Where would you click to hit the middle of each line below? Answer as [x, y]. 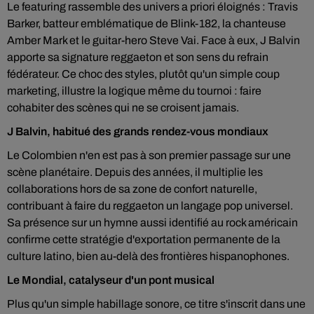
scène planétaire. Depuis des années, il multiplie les [135, 172]
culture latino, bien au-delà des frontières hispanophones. [148, 256]
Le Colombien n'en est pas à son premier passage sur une [149, 155]
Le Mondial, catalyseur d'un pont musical [111, 280]
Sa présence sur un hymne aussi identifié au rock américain [152, 223]
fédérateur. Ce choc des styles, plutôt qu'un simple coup [143, 74]
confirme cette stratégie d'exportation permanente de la [144, 239]
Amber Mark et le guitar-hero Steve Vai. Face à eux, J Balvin [153, 40]
